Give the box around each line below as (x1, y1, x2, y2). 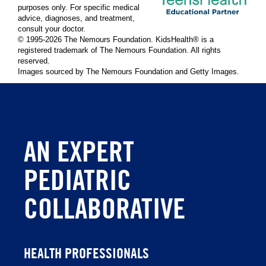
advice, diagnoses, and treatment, (18, 14, 135, 23)
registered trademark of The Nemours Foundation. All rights (18, 46, 221, 55)
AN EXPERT (24, 134, 134, 168)
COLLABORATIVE (24, 191, 185, 225)
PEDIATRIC (24, 162, 131, 197)
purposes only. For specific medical (18, 4, 140, 12)
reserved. (18, 57, 50, 65)
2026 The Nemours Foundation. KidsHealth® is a (45, 36, 214, 44)
